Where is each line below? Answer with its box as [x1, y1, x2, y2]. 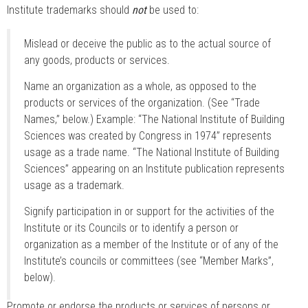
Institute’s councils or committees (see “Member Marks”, [24, 254, 274, 268]
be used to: [146, 3, 199, 17]
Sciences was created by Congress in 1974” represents [24, 129, 272, 142]
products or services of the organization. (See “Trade [24, 96, 260, 109]
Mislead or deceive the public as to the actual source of [24, 36, 271, 50]
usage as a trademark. [24, 178, 124, 192]
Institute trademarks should [7, 3, 132, 17]
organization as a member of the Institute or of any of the [24, 238, 278, 252]
